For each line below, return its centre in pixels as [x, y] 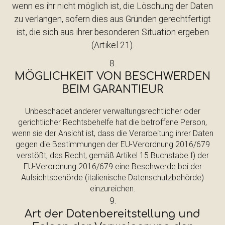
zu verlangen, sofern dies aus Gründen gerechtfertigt [113, 19]
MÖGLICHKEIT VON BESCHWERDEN [113, 76]
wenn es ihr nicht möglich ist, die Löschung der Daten [113, 6]
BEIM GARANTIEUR [113, 89]
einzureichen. [113, 189]
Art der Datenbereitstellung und [113, 214]
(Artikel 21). [113, 45]
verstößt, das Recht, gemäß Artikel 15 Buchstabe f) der [113, 155]
